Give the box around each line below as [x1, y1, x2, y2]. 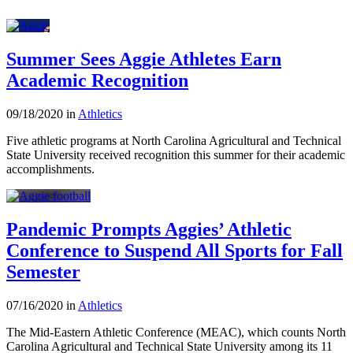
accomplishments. [6, 162, 95, 176]
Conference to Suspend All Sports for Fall [6, 240, 343, 261]
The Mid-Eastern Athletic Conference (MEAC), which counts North [6, 325, 346, 339]
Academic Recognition [6, 70, 188, 91]
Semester [6, 261, 80, 282]
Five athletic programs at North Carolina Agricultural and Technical [6, 134, 341, 147]
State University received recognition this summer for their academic [6, 148, 345, 162]
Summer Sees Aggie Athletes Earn [6, 49, 281, 70]
